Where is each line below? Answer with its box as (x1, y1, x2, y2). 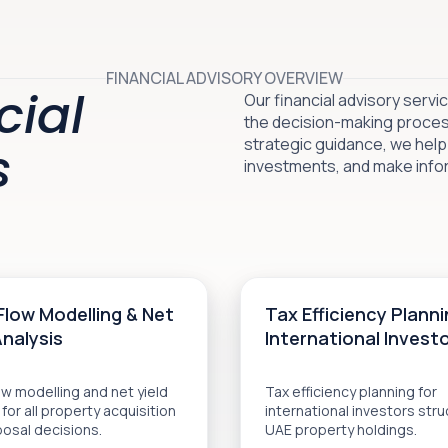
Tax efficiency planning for (265, 382, 437, 401)
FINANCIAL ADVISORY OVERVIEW (105, 67, 343, 89)
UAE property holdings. (265, 420, 417, 439)
